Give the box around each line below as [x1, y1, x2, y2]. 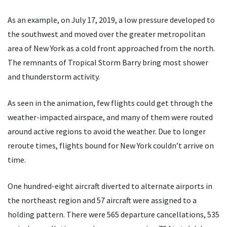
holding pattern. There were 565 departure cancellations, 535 [8, 209, 219, 220]
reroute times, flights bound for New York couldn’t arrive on [8, 140, 214, 151]
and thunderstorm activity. [8, 71, 100, 82]
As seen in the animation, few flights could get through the [8, 98, 213, 108]
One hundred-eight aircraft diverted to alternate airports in [8, 181, 212, 192]
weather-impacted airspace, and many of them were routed [8, 112, 213, 123]
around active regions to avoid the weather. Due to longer [8, 126, 206, 137]
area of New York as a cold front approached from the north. [8, 43, 215, 54]
